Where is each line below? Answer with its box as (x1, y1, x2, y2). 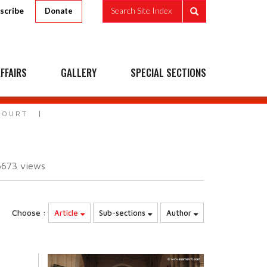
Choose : (12, 207, 46, 218)
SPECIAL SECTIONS (131, 65, 206, 80)
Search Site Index (111, 5, 172, 16)
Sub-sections (99, 208, 148, 218)
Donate (45, 6, 73, 15)
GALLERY (61, 65, 97, 80)
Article (54, 208, 80, 218)
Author (166, 208, 194, 218)
